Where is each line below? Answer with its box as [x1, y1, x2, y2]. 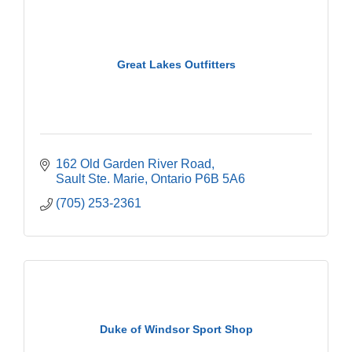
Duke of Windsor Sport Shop [99, 323, 253, 336]
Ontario [151, 171, 192, 185]
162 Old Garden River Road [56, 156, 211, 170]
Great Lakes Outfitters [116, 58, 236, 71]
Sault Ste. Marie [56, 171, 145, 185]
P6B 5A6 [195, 171, 245, 185]
